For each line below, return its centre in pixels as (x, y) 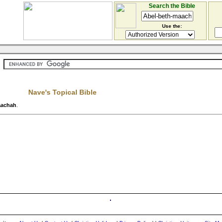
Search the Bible (172, 6)
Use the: (172, 26)
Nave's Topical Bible (62, 92)
